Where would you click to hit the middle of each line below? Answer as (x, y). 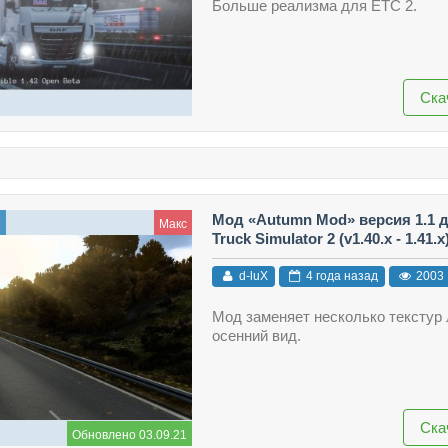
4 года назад (340, 276)
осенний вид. (256, 336)
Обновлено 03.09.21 (129, 434)
